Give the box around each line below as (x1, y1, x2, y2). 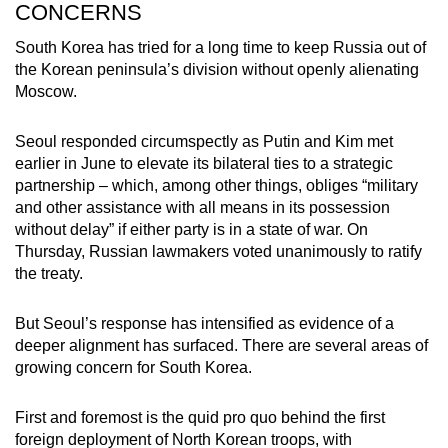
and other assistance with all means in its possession (15, 198, 390, 216)
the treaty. (15, 264, 83, 282)
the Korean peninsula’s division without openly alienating (15, 60, 419, 78)
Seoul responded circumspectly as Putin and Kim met (15, 132, 393, 150)
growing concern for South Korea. (15, 358, 252, 376)
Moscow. (15, 82, 77, 100)
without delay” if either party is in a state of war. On (15, 220, 368, 238)
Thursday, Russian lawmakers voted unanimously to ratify (15, 242, 422, 260)
